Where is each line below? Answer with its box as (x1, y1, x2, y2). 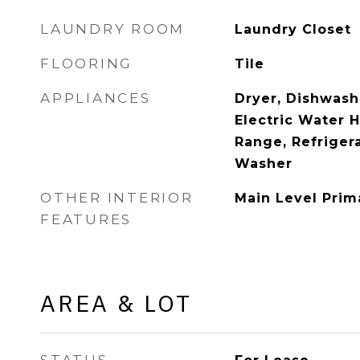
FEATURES (40, 211, 132, 227)
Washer (234, 156, 292, 171)
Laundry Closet (234, 22, 351, 37)
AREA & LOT (40, 288, 192, 318)
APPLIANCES (40, 90, 151, 106)
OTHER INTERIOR (40, 190, 194, 206)
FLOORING (40, 55, 133, 72)
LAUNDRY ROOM (40, 21, 185, 37)
